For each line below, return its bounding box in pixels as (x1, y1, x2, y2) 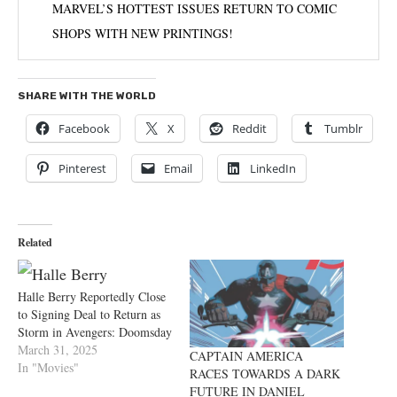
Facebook (58, 120, 110, 136)
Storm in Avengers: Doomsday (18, 323, 172, 340)
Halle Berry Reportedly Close (18, 287, 166, 305)
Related (18, 234, 52, 250)
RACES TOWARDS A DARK (190, 365, 340, 383)
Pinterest (58, 160, 106, 176)
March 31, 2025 (18, 340, 97, 358)
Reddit (232, 120, 267, 136)
